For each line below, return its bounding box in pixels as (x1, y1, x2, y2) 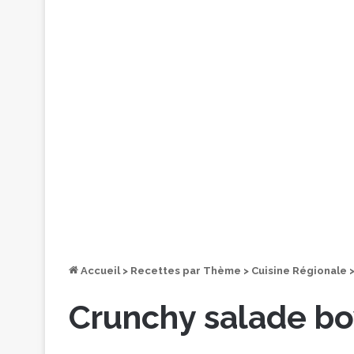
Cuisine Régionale (251, 265, 347, 277)
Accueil (78, 265, 120, 277)
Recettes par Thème (130, 265, 241, 277)
